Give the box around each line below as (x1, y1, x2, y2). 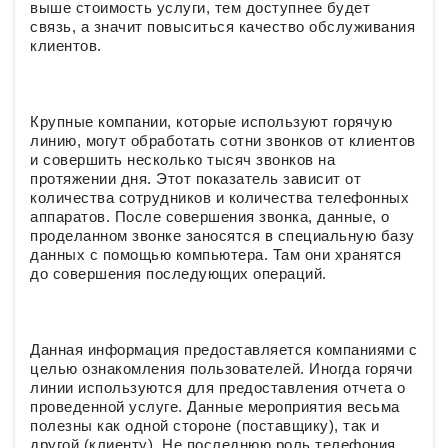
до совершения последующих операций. (30, 265, 327, 282)
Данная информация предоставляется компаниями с (30, 341, 417, 358)
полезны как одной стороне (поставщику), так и (30, 417, 380, 434)
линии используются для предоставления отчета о (30, 379, 405, 396)
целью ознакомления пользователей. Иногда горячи (30, 360, 413, 377)
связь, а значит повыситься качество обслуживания (30, 18, 415, 35)
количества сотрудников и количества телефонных (30, 189, 409, 206)
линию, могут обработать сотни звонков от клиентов (30, 132, 416, 149)
